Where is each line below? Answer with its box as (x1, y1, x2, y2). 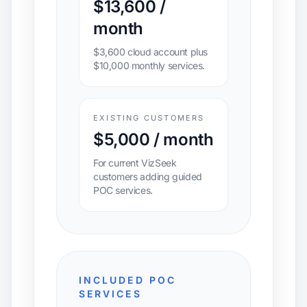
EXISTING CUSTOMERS (93, 113, 205, 123)
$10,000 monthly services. (93, 60, 206, 71)
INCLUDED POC (79, 274, 176, 286)
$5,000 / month (93, 130, 214, 149)
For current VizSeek (93, 157, 177, 169)
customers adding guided (93, 171, 202, 182)
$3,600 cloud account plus (93, 46, 208, 58)
